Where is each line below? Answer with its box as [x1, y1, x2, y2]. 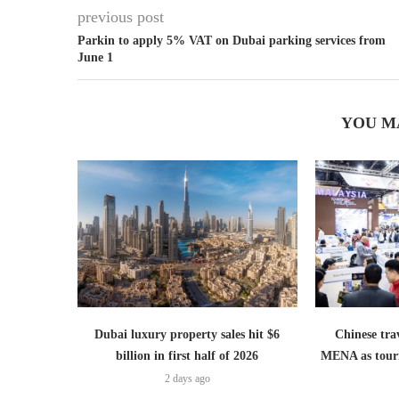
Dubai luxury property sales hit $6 [94, 327, 281, 341]
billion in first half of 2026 [116, 348, 259, 362]
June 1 [77, 51, 113, 65]
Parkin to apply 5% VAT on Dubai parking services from [77, 34, 386, 48]
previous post [77, 8, 164, 27]
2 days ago [164, 371, 210, 385]
